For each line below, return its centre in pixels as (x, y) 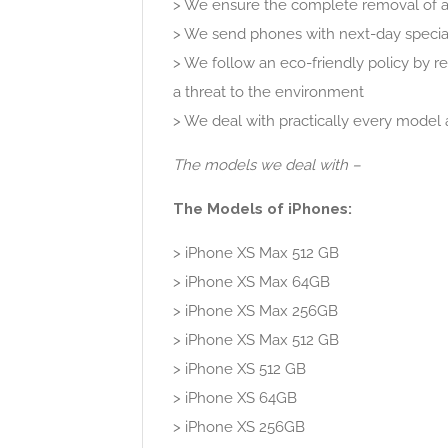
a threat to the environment (268, 91)
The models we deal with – (267, 164)
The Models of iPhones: (262, 208)
